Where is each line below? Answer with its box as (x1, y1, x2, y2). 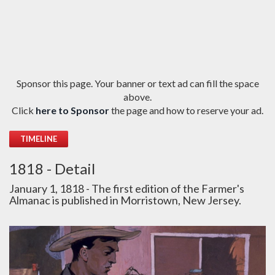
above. (123, 91, 152, 103)
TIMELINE (20, 134, 57, 144)
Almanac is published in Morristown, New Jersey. (9, 193, 241, 207)
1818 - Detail (9, 160, 95, 177)
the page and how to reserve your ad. (111, 104, 263, 116)
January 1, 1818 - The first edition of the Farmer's (9, 182, 244, 195)
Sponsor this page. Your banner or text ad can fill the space (16, 77, 259, 89)
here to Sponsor (36, 104, 109, 116)
